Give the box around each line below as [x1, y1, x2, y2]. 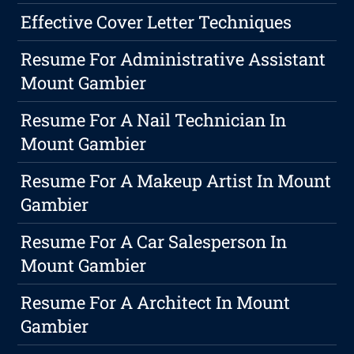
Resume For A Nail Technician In [21, 108, 287, 132]
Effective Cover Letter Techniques [21, 10, 292, 34]
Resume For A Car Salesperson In [21, 230, 288, 254]
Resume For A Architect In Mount [21, 291, 291, 314]
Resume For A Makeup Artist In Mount [21, 169, 332, 193]
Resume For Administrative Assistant [21, 47, 326, 71]
